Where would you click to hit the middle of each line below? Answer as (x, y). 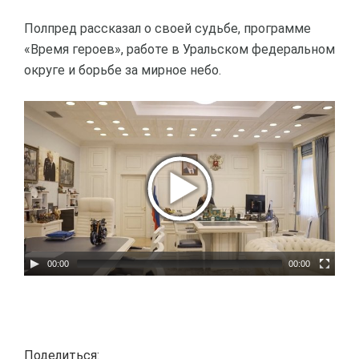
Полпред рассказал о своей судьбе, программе (167, 28)
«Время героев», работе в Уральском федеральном (179, 49)
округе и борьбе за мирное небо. (123, 70)
